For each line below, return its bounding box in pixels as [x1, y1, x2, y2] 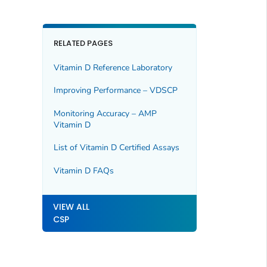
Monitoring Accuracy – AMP [53, 107, 157, 119]
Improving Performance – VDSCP [53, 85, 178, 97]
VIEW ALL [52, 201, 89, 213]
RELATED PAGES [53, 37, 113, 49]
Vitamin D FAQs [53, 164, 114, 176]
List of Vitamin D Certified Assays [53, 142, 179, 154]
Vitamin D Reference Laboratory [53, 62, 172, 74]
